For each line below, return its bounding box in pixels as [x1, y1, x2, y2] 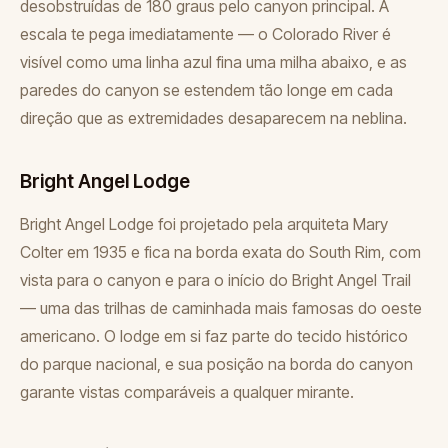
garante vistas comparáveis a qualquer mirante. [20, 381, 354, 402]
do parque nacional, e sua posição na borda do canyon [20, 353, 413, 374]
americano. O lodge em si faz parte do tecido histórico [20, 325, 408, 346]
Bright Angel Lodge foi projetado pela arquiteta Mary [20, 213, 388, 234]
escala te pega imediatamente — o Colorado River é [20, 23, 391, 44]
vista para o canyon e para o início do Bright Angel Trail [20, 269, 411, 290]
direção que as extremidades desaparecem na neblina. [20, 107, 407, 128]
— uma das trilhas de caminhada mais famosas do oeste [20, 297, 422, 318]
